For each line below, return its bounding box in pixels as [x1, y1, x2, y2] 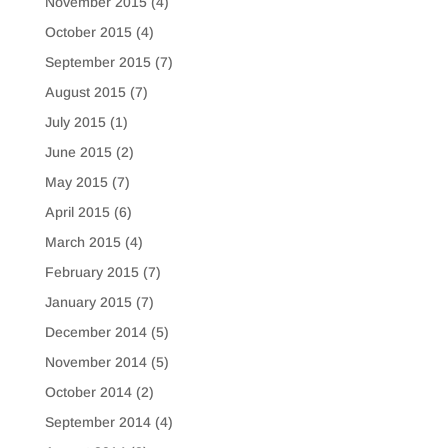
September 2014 [44, 413, 151, 430]
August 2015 [44, 83, 126, 100]
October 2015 [44, 23, 132, 40]
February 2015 [44, 263, 139, 280]
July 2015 [44, 113, 106, 130]
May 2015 [44, 173, 108, 190]
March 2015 [44, 233, 121, 250]
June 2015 [44, 143, 112, 160]
